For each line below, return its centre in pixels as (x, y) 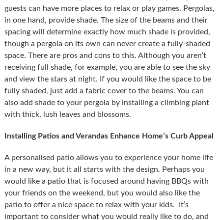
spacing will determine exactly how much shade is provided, (107, 32)
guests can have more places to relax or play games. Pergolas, (109, 8)
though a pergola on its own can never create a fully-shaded (107, 43)
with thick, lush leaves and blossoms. (68, 114)
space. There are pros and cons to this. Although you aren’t (105, 55)
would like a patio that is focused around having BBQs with (106, 181)
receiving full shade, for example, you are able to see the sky (107, 67)
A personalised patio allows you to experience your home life (109, 157)
